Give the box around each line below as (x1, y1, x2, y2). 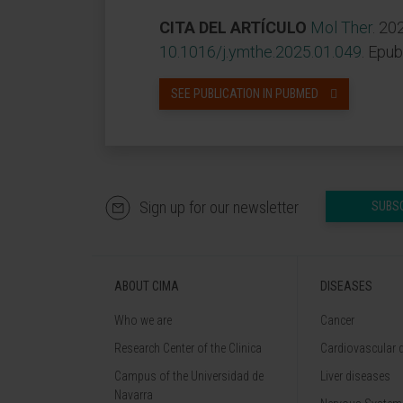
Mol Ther (310, 18, 372, 37)
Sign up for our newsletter (139, 198, 299, 217)
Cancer (320, 313, 354, 327)
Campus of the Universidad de (114, 369, 264, 383)
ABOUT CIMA (114, 279, 179, 293)
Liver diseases (320, 369, 390, 383)
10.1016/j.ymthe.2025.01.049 (159, 42, 362, 61)
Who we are (114, 313, 172, 327)
